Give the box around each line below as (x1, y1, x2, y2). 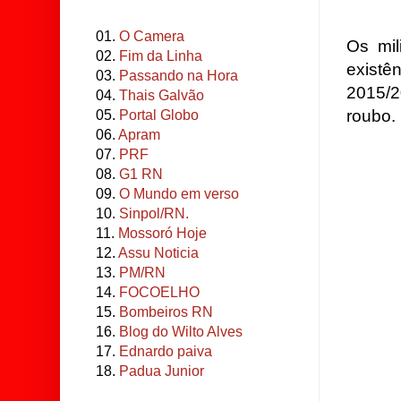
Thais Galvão (119, 88, 204, 103)
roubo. (346, 106, 396, 125)
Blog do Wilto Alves (119, 324, 243, 339)
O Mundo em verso (119, 186, 239, 201)
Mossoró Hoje (118, 226, 207, 241)
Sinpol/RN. (119, 206, 189, 221)
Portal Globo (119, 107, 199, 123)
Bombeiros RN (119, 304, 213, 320)
